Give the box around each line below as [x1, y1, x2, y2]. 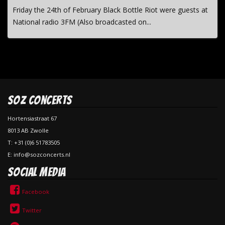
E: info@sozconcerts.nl [8, 151, 70, 158]
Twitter [22, 206, 42, 214]
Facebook [22, 188, 49, 195]
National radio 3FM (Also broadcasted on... [13, 17, 151, 27]
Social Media [8, 166, 66, 178]
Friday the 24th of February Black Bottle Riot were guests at [13, 5, 208, 15]
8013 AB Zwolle [8, 127, 49, 134]
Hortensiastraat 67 [8, 115, 57, 122]
